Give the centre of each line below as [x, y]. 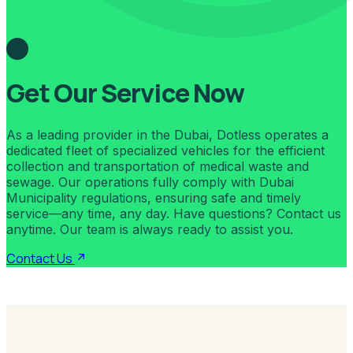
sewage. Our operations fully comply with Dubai [150, 182]
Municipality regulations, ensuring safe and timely [154, 197]
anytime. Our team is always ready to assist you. [150, 229]
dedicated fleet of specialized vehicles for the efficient [165, 150]
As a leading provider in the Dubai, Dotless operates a [167, 134]
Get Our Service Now [125, 93]
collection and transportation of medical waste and [158, 166]
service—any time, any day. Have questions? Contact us [174, 213]
